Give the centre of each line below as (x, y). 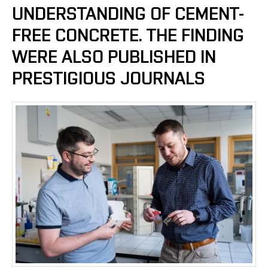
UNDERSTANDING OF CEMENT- (128, 14)
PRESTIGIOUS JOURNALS (109, 79)
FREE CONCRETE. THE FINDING (128, 36)
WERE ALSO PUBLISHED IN (114, 57)
